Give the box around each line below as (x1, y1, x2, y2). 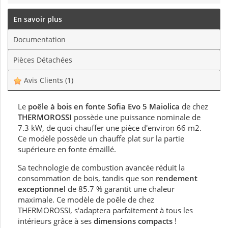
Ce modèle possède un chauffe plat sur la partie (18, 133, 184, 144)
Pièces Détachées (13, 55, 72, 65)
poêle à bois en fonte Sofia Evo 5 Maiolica (28, 101, 182, 112)
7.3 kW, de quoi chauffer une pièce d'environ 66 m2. (18, 123, 202, 133)
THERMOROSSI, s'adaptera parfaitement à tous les (18, 205, 193, 216)
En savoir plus (13, 14, 62, 24)
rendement (156, 173, 197, 184)
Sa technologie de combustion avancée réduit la (18, 162, 185, 173)
